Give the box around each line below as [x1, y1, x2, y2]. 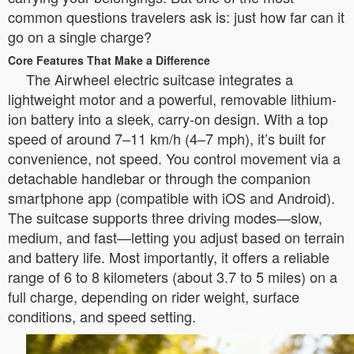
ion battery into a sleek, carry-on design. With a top [8, 108, 328, 129]
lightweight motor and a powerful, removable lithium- [8, 88, 337, 109]
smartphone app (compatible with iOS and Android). [8, 187, 335, 208]
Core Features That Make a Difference [8, 52, 210, 68]
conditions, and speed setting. [8, 306, 196, 326]
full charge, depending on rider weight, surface [8, 286, 299, 307]
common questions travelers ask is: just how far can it [8, 6, 345, 27]
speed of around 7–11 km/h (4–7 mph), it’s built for [8, 128, 326, 149]
